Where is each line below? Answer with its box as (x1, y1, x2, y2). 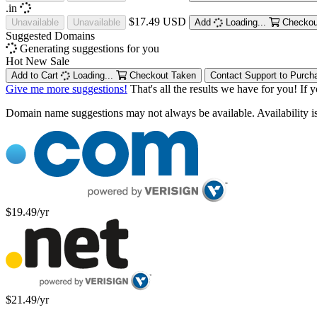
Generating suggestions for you (17, 42, 159, 54)
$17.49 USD (129, 15, 186, 28)
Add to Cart (11, 69, 58, 81)
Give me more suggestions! (6, 82, 127, 95)
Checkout (127, 69, 168, 81)
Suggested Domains (6, 29, 95, 42)
